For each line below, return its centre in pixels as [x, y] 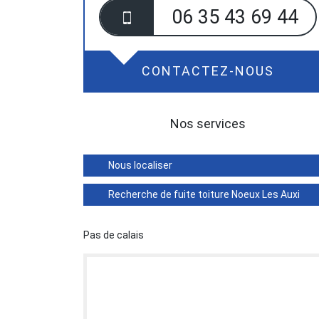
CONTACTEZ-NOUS [208, 71]
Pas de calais [114, 235]
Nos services [208, 124]
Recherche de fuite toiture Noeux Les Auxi [204, 194]
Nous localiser [140, 165]
